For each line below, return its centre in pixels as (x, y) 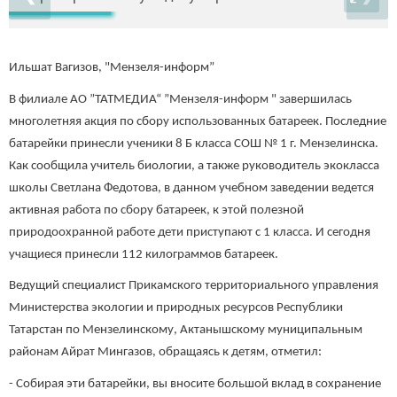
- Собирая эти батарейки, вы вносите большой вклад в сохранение (195, 384)
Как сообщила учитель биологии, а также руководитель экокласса (194, 166)
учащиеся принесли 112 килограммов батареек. (144, 254)
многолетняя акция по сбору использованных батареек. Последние (198, 121)
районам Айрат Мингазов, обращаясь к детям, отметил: (165, 353)
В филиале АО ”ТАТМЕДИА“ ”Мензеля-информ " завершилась (180, 99)
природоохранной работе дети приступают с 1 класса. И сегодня (190, 232)
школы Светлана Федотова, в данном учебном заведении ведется (191, 188)
